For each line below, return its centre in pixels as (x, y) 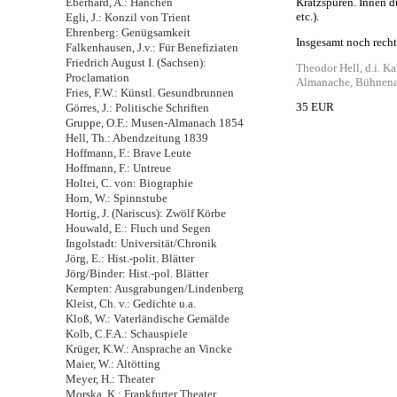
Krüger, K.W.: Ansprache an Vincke (149, 349)
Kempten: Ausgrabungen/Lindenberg (155, 288)
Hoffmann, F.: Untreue (118, 168)
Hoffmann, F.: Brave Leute (128, 153)
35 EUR (315, 108)
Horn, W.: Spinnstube (117, 198)
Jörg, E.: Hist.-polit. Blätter (130, 258)
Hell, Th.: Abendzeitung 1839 (137, 138)
